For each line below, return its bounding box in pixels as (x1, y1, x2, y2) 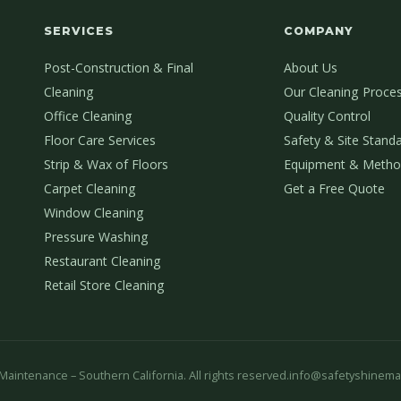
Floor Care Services (43, 132, 156, 149)
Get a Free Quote (284, 180, 386, 198)
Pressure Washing (43, 228, 149, 246)
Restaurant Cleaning (43, 252, 161, 270)
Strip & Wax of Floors (43, 156, 168, 174)
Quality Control (284, 107, 371, 125)
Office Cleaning (43, 107, 132, 125)
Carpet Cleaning (43, 180, 136, 198)
